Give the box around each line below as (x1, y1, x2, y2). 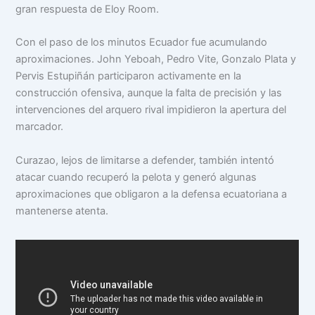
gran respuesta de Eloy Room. (15, 2, 160, 15)
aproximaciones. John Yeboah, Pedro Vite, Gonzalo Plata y (15, 53, 297, 66)
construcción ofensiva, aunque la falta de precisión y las (15, 86, 283, 100)
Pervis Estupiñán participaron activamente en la (15, 70, 242, 83)
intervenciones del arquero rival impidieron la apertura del (15, 103, 287, 117)
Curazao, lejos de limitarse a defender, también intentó (15, 153, 275, 167)
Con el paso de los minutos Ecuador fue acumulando (15, 36, 268, 49)
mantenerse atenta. (15, 204, 109, 217)
